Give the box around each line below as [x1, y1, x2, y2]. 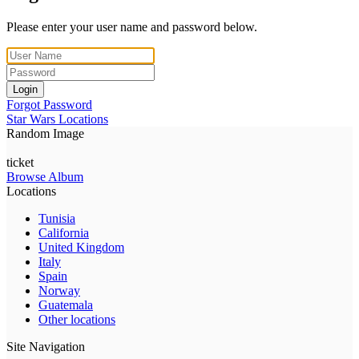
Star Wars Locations [6, 111, 108, 126]
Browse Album [6, 169, 83, 184]
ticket [6, 155, 34, 169]
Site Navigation [6, 339, 85, 353]
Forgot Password [6, 97, 92, 111]
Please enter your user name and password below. [6, 19, 257, 34]
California [38, 225, 89, 240]
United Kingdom [38, 240, 124, 254]
